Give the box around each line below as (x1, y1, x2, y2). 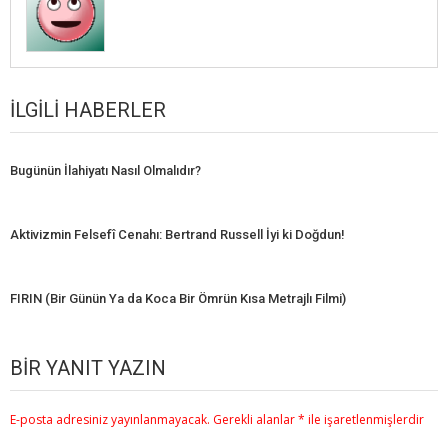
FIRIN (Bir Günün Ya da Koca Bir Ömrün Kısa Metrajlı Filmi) (10, 291, 346, 307)
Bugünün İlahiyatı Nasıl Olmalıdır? (10, 163, 201, 179)
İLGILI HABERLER (10, 98, 166, 123)
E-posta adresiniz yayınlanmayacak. (10, 411, 210, 429)
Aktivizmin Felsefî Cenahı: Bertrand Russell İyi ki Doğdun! (10, 227, 345, 243)
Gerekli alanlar (213, 411, 298, 429)
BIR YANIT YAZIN (10, 356, 166, 381)
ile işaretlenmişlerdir (305, 411, 424, 429)
